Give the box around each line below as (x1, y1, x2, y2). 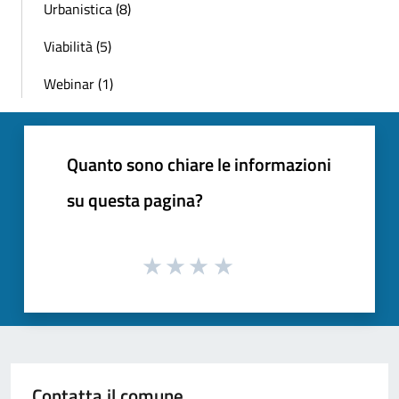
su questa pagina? (67, 185, 203, 214)
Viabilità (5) (44, 35, 111, 57)
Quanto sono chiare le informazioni (67, 150, 331, 178)
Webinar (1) (44, 72, 113, 94)
